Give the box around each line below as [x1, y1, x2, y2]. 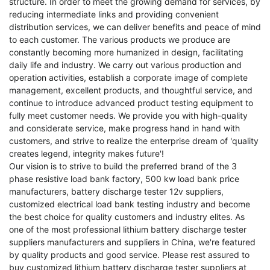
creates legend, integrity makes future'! [9, 148, 164, 159]
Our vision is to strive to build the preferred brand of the [9, 161, 231, 172]
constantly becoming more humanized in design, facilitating [9, 47, 243, 58]
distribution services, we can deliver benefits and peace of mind [9, 22, 261, 33]
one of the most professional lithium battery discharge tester [9, 224, 246, 235]
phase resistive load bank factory [9, 174, 140, 184]
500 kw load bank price [145, 174, 239, 184]
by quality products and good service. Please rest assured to [9, 250, 250, 260]
